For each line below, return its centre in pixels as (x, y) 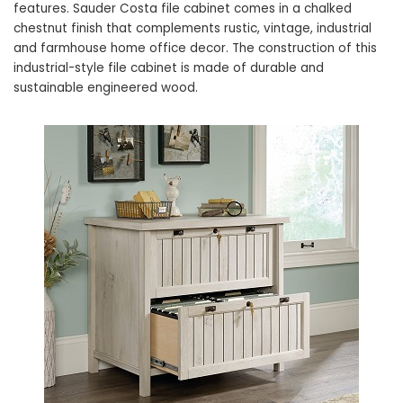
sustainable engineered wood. (106, 87)
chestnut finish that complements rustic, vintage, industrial (193, 28)
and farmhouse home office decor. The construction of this (195, 48)
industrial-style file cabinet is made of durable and (169, 67)
